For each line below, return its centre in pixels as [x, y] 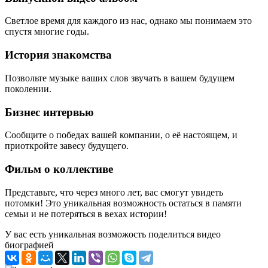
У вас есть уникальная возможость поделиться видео [113, 234]
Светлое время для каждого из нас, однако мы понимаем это [128, 21]
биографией [29, 245]
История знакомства [58, 55]
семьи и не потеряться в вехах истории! [86, 214]
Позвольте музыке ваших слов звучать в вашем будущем [120, 78]
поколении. [28, 89]
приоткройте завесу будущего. [67, 146]
